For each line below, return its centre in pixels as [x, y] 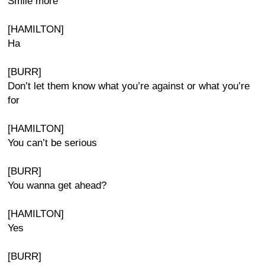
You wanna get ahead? [57, 185]
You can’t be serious [52, 143]
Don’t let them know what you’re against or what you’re [129, 86]
